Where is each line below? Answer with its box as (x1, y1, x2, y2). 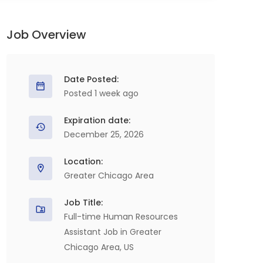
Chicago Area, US (64, 241, 134, 253)
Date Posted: (64, 73, 119, 85)
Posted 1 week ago (64, 87, 139, 99)
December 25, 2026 (64, 129, 144, 140)
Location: (64, 156, 103, 167)
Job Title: (64, 197, 103, 208)
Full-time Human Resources (64, 211, 178, 222)
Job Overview (6, 26, 86, 43)
